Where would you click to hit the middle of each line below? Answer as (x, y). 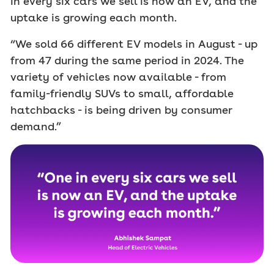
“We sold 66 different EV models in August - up (134, 44)
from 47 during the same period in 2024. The (127, 61)
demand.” (36, 127)
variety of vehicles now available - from (118, 77)
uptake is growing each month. (94, 18)
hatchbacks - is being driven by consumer (121, 110)
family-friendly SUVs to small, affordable (122, 94)
